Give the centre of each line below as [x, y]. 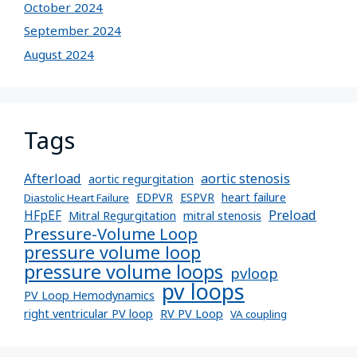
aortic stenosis [245, 178]
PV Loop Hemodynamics [89, 295]
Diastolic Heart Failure [76, 197]
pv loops [203, 291]
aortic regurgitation [141, 178]
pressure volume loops [124, 271]
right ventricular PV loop [88, 313]
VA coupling [259, 314]
